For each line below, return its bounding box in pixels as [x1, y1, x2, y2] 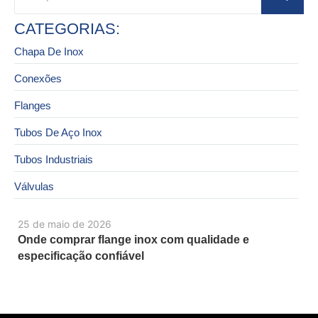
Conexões [14, 72, 62, 84]
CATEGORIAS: [14, 19, 120, 38]
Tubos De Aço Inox [14, 126, 102, 138]
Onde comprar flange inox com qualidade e [18, 233, 249, 246]
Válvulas [14, 180, 54, 192]
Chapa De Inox [14, 45, 84, 57]
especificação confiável [18, 249, 144, 262]
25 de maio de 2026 [18, 217, 111, 230]
